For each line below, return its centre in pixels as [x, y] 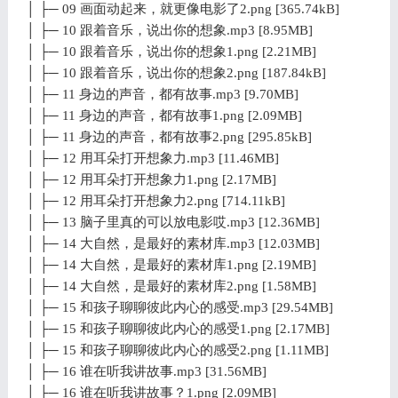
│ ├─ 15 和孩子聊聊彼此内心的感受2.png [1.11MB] [177, 350]
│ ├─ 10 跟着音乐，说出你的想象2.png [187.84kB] [175, 72]
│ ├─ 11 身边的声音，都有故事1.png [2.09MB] [163, 115]
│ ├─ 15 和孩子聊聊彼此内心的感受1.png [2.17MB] [177, 328]
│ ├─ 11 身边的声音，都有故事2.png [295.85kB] [168, 136]
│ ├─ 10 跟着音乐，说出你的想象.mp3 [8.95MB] [169, 30]
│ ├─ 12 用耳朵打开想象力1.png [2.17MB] [151, 179]
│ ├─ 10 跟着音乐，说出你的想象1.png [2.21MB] [171, 51]
